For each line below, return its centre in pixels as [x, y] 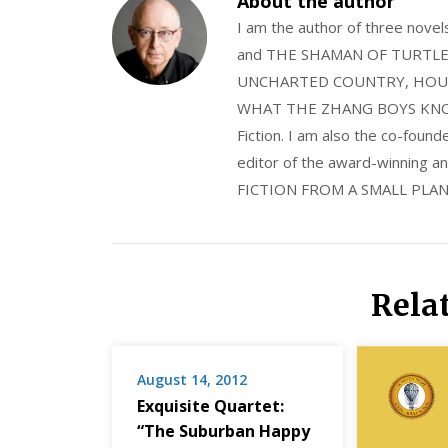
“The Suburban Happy [223, 431]
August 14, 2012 [192, 380]
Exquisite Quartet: [210, 406]
